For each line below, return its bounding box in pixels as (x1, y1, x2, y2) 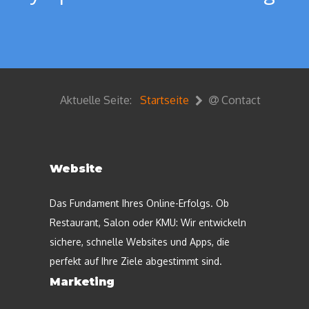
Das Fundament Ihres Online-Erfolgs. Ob (50, 197, 229, 209)
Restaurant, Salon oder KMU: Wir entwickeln (50, 216, 246, 228)
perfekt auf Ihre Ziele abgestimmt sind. (50, 255, 222, 267)
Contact (219, 92, 261, 107)
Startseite (140, 92, 189, 107)
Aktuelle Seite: (60, 92, 137, 107)
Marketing (50, 275, 114, 288)
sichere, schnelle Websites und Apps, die (50, 235, 230, 248)
